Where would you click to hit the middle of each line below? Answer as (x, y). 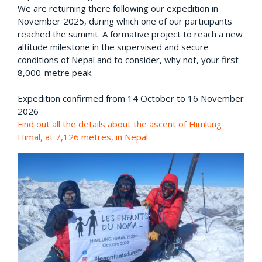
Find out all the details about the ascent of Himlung (120, 124)
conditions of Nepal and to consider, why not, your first (128, 60)
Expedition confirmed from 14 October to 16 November (131, 99)
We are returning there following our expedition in (118, 8)
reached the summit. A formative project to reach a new (130, 34)
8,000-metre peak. (55, 73)
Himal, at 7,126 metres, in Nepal (83, 137)
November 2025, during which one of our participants (125, 21)
